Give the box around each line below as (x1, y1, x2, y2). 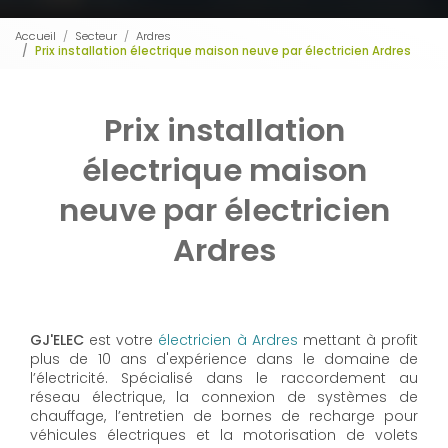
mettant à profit (297, 330, 418, 351)
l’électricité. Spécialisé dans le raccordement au (30, 368, 418, 389)
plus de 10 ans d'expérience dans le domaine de (30, 349, 418, 370)
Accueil (15, 27, 56, 44)
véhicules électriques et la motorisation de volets (30, 425, 418, 446)
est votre (89, 330, 159, 351)
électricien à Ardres (158, 330, 298, 351)
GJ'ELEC (30, 330, 90, 351)
